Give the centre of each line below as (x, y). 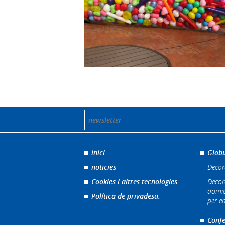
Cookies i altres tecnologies (134, 181)
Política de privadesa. (126, 196)
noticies (104, 167)
